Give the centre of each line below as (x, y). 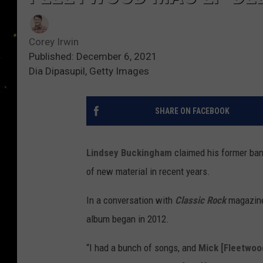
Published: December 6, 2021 (93, 57)
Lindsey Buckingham (130, 153)
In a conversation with (131, 200)
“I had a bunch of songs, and (142, 248)
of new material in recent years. (148, 172)
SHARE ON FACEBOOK (192, 111)
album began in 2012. (128, 219)
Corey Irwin (54, 42)
